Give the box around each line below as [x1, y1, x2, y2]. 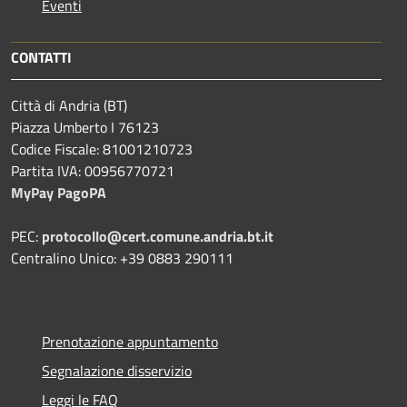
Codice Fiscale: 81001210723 [11, 137, 193, 160]
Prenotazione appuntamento [42, 330, 218, 352]
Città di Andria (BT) [11, 94, 127, 116]
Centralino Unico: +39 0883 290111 [11, 246, 233, 269]
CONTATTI [11, 45, 72, 68]
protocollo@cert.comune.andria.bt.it [42, 224, 273, 247]
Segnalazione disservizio [42, 359, 192, 382]
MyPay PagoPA [11, 181, 106, 203]
